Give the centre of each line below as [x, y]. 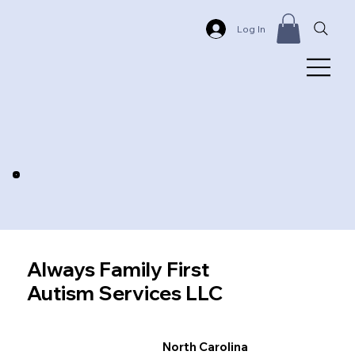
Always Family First [118, 269]
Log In [252, 29]
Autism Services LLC [125, 292]
